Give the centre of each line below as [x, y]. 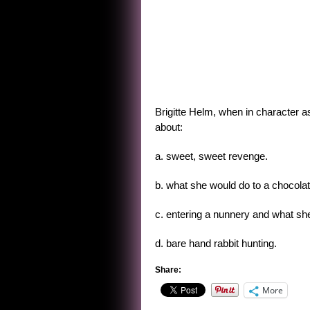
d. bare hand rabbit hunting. [216, 243]
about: [169, 127]
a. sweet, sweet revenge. [211, 156]
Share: [168, 270]
